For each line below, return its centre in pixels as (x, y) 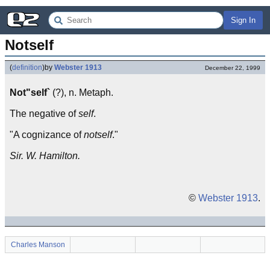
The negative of (44, 114)
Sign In (243, 20)
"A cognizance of (47, 135)
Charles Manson (38, 245)
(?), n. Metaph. (82, 93)
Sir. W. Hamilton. (45, 156)
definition (27, 67)
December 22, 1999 (233, 68)
